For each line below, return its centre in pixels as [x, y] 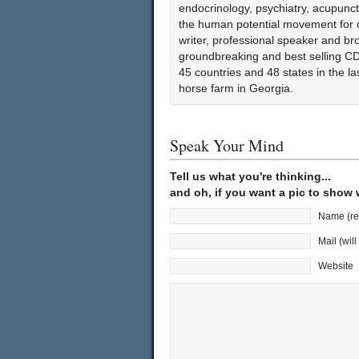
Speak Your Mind [227, 145]
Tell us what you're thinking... [250, 176]
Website [336, 266]
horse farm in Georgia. [236, 88]
